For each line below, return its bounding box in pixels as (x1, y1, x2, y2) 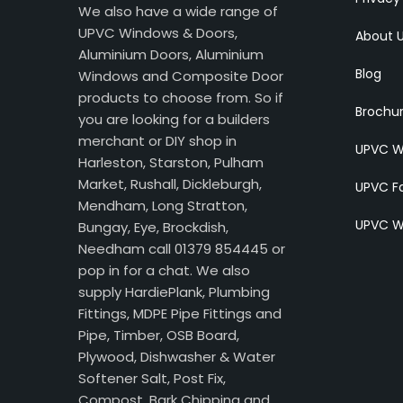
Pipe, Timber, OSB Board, (78, 326, 239, 345)
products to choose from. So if (78, 88, 283, 108)
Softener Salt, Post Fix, (78, 369, 226, 389)
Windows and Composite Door (78, 67, 283, 86)
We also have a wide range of (78, 2, 278, 22)
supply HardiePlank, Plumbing (78, 282, 270, 302)
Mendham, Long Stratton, (78, 196, 247, 216)
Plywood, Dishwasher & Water (78, 347, 275, 367)
